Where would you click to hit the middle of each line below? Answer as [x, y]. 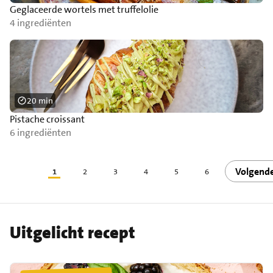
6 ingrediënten [41, 133]
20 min [40, 101]
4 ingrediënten [41, 23]
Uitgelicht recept [73, 233]
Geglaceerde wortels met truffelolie [84, 9]
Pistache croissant [47, 119]
